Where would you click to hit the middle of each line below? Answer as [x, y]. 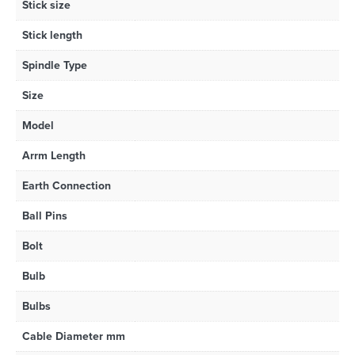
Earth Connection [67, 185]
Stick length [52, 35]
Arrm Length [54, 155]
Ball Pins [45, 216]
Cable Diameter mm [74, 336]
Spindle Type [55, 65]
